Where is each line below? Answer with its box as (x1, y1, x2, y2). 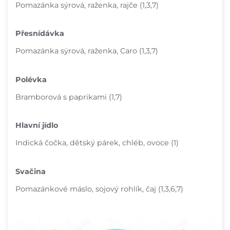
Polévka (15, 74, 47, 84)
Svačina (15, 166, 46, 176)
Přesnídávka (15, 29, 64, 39)
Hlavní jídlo (15, 121, 58, 130)
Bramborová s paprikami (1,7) (15, 92, 122, 102)
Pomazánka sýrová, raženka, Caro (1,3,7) (15, 46, 158, 56)
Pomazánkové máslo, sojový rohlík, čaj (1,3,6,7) (15, 184, 183, 194)
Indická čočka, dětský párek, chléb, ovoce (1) (15, 138, 179, 148)
